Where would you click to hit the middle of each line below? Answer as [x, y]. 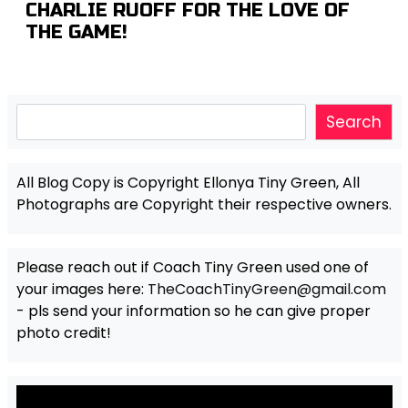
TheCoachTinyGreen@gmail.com [266, 290]
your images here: [82, 290]
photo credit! [63, 333]
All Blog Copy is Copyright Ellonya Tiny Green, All [188, 183]
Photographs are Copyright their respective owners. [204, 205]
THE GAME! [76, 33]
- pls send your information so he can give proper [193, 311]
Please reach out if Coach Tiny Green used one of [192, 268]
